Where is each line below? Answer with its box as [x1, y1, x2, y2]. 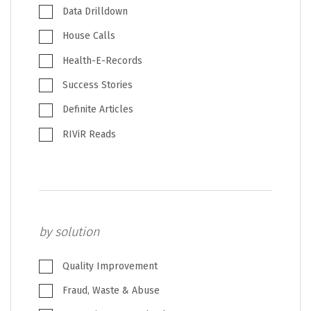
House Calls [60, 30, 115, 42]
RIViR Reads [60, 128, 116, 140]
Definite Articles [60, 103, 133, 116]
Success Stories [60, 78, 133, 91]
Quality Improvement [60, 260, 158, 272]
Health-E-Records [60, 54, 142, 67]
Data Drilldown [60, 5, 128, 17]
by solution [39, 224, 100, 239]
